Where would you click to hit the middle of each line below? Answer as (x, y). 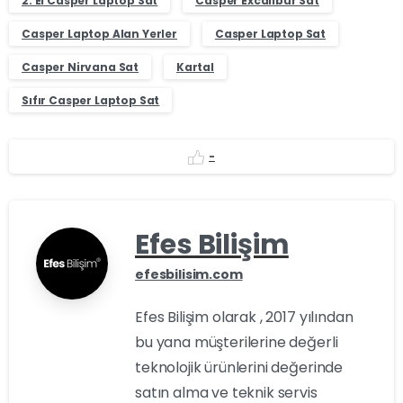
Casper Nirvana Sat (81, 67)
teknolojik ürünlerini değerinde (239, 367)
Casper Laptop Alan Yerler (99, 34)
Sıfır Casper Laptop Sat (91, 100)
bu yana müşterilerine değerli (237, 342)
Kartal (195, 67)
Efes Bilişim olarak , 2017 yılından (244, 317)
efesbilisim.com (189, 274)
